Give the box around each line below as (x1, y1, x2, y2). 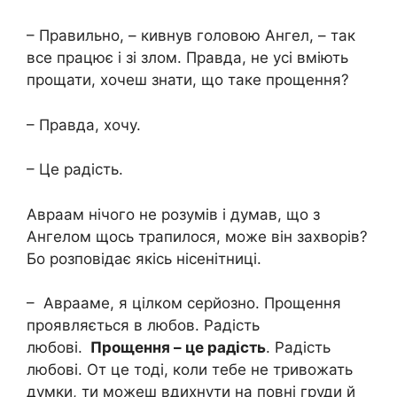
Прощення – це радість (87, 339, 266, 357)
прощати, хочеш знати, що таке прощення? (27, 71, 354, 90)
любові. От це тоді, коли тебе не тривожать (27, 361, 353, 379)
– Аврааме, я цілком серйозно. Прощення (27, 294, 341, 313)
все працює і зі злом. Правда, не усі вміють (27, 49, 348, 67)
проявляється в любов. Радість (27, 316, 260, 335)
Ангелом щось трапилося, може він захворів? (27, 227, 368, 245)
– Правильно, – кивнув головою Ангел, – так (27, 27, 355, 45)
